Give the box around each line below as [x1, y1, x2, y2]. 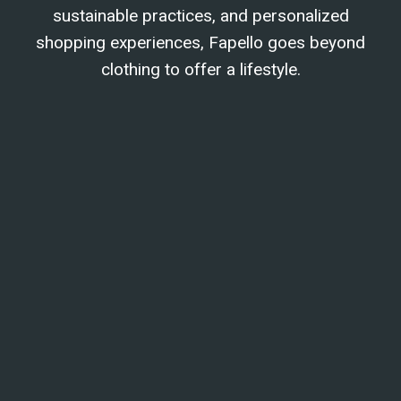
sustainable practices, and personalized [52, 4, 349, 26]
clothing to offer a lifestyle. [100, 58, 301, 80]
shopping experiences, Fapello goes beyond [36, 31, 365, 53]
